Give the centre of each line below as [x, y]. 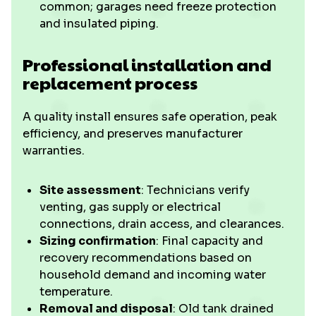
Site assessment [90, 190]
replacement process [110, 83]
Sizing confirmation [98, 241]
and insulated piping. [99, 24]
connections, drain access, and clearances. [162, 224]
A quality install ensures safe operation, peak [150, 117]
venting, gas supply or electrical [130, 207]
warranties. [54, 151]
